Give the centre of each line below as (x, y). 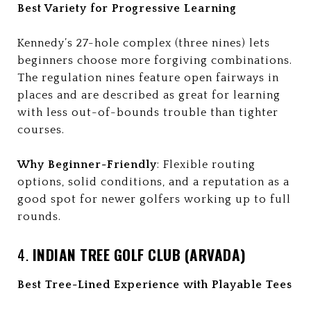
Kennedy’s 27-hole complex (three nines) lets (144, 43)
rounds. (39, 217)
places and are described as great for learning (149, 95)
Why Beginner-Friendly (87, 165)
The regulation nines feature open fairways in (148, 78)
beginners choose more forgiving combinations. (155, 60)
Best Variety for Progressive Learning (127, 8)
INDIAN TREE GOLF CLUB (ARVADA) (139, 254)
